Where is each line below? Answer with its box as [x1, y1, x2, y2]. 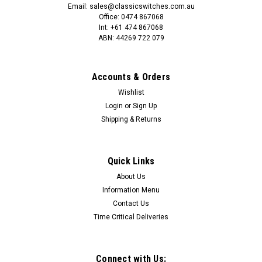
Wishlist [118, 88, 144, 96]
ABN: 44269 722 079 [98, 33, 164, 42]
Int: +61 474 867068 [99, 23, 163, 32]
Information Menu [102, 185, 160, 194]
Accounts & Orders [91, 71, 171, 82]
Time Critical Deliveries [94, 212, 168, 221]
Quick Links [107, 155, 155, 167]
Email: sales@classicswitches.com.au [67, 2, 195, 11]
